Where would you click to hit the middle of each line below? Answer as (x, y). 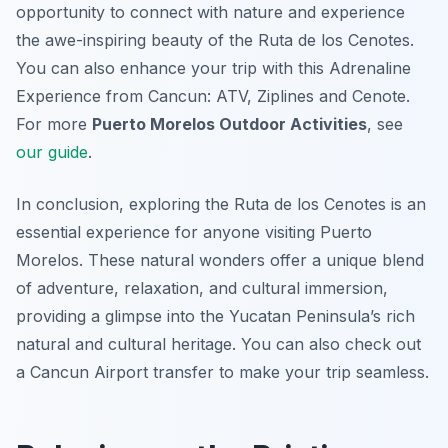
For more (54, 124)
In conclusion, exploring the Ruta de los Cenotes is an (221, 204)
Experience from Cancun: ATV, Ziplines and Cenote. (213, 96)
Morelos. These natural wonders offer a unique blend (220, 260)
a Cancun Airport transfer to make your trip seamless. (222, 372)
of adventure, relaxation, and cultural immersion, (202, 288)
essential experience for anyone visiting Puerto (194, 232)
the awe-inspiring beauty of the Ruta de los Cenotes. (215, 40)
